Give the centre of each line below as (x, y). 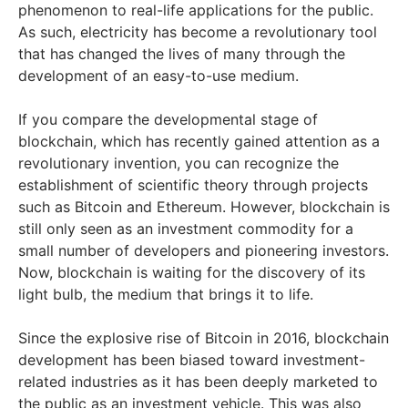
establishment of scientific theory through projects (193, 185)
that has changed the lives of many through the (182, 54)
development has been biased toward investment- (192, 360)
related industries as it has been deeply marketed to (198, 382)
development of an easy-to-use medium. (161, 76)
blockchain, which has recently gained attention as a (199, 142)
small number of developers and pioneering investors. (204, 251)
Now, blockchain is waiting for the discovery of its (192, 273)
